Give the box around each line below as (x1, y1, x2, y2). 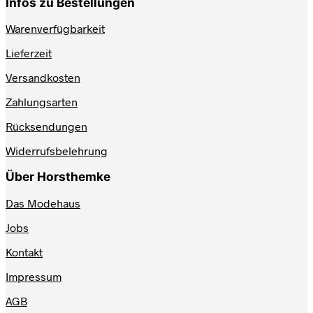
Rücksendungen (6, 119, 87, 133)
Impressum (6, 269, 61, 283)
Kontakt (6, 245, 43, 259)
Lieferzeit (6, 45, 52, 59)
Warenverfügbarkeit (6, 21, 105, 35)
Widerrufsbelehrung (6, 143, 108, 157)
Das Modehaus (6, 196, 80, 210)
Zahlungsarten (6, 94, 78, 108)
